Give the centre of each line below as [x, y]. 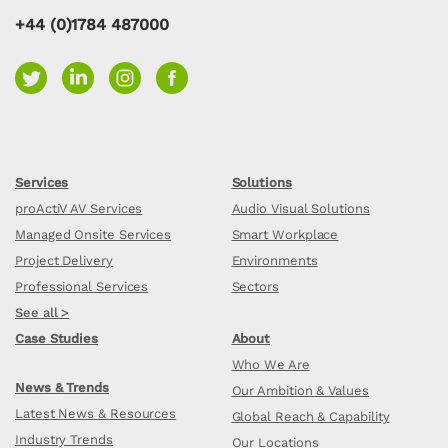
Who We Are [270, 364]
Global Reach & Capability [310, 416]
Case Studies [57, 338]
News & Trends [62, 387]
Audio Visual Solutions [300, 208]
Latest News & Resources [96, 413]
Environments [274, 260]
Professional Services [82, 286]
